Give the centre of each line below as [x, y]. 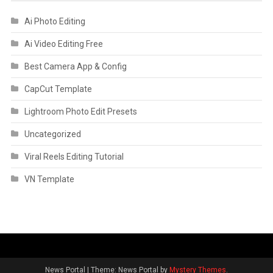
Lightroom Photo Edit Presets [80, 111]
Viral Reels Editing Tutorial [74, 156]
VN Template [49, 179]
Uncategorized [52, 134]
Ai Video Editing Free [63, 44]
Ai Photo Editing [55, 21]
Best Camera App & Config [75, 66]
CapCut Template [58, 89]
